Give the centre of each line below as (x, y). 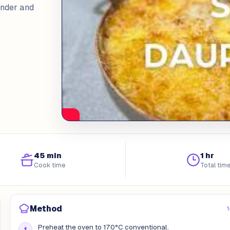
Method (46, 208)
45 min (47, 155)
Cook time (49, 165)
